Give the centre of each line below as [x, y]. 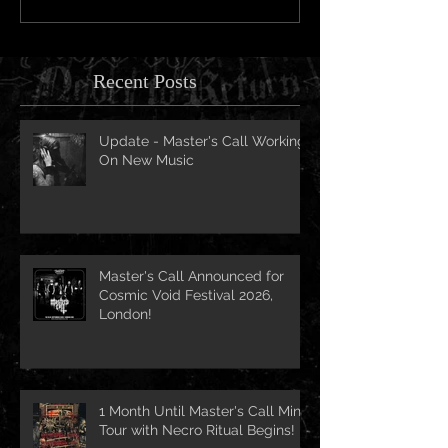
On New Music [146, 159]
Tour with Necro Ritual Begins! [197, 429]
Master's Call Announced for [191, 275]
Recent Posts [145, 80]
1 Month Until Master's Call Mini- [204, 410]
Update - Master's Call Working [202, 140]
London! [125, 313]
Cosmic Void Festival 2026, [186, 294]
